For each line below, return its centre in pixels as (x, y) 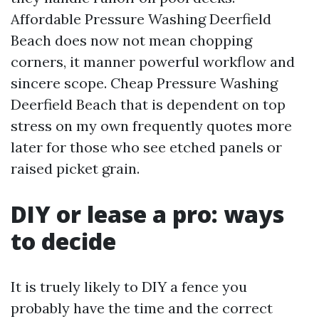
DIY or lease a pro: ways (147, 214)
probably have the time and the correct (142, 308)
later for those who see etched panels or (146, 147)
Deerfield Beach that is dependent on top (148, 104)
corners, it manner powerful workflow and (153, 62)
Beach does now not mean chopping (131, 40)
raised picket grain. (75, 168)
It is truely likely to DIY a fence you (129, 287)
